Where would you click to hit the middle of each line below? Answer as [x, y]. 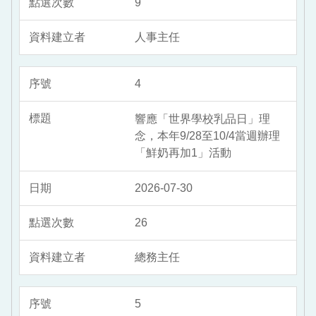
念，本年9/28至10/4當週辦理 [207, 136]
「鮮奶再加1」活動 [183, 153]
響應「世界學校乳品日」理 [202, 119]
